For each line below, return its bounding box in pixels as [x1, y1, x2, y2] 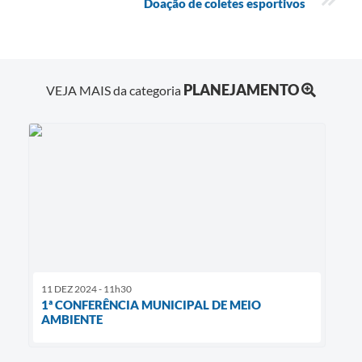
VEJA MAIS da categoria [46, 82, 183, 99]
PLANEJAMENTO [183, 81, 299, 99]
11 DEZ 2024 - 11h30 [41, 283, 132, 296]
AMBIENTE [41, 312, 103, 327]
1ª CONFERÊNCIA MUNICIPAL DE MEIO [41, 297, 261, 313]
